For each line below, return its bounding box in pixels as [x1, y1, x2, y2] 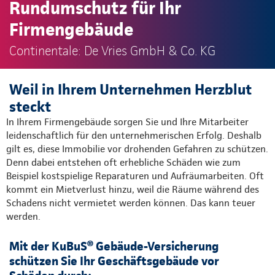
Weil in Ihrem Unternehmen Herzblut [9, 80, 252, 98]
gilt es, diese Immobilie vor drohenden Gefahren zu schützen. [6, 142, 268, 155]
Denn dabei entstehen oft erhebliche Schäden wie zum [6, 156, 241, 168]
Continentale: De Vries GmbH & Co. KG [9, 43, 215, 58]
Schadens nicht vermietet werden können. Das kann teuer [6, 196, 255, 209]
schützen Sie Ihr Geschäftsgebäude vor [9, 253, 219, 268]
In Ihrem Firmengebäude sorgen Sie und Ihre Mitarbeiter [6, 115, 249, 128]
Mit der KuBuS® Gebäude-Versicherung [9, 238, 219, 254]
